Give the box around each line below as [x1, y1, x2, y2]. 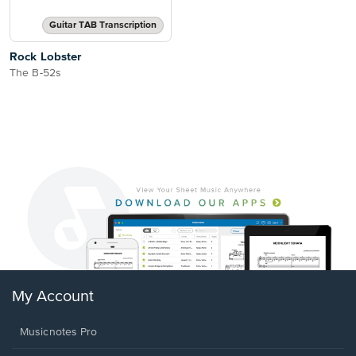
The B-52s [10, 68, 61, 79]
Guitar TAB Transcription [49, 21, 157, 30]
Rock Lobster [10, 51, 82, 63]
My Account [12, 288, 94, 306]
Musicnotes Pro [20, 327, 98, 339]
